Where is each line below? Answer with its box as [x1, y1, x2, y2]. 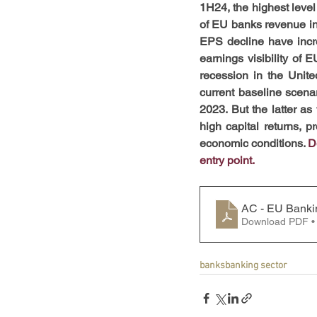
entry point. [200, 154, 255, 167]
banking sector [225, 260, 287, 272]
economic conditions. [200, 137, 309, 150]
